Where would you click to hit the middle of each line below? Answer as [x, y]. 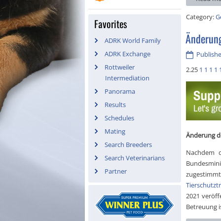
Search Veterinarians [135, 158]
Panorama [120, 91]
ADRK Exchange [128, 54]
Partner [116, 171]
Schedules [119, 118]
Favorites [110, 24]
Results [115, 105]
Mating [115, 131]
